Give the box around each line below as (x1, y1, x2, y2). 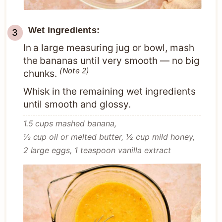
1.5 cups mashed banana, (23, 118, 117, 129)
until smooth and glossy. (23, 99, 131, 111)
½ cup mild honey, (126, 132, 195, 142)
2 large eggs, (23, 145, 72, 156)
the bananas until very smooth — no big (23, 55, 200, 67)
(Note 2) (59, 65, 90, 75)
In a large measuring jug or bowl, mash (23, 42, 194, 54)
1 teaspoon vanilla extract (74, 145, 171, 156)
